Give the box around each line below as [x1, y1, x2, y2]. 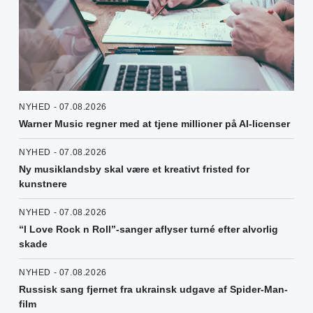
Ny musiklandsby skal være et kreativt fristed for [19, 163, 249, 175]
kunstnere [19, 177, 67, 189]
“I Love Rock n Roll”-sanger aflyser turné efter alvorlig [19, 223, 278, 235]
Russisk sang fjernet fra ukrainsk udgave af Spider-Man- [19, 283, 288, 295]
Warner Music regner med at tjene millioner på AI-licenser [19, 117, 290, 129]
